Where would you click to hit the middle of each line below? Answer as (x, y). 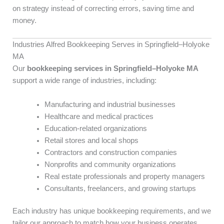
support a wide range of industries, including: (84, 81)
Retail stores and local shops (91, 140)
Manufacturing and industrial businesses (110, 104)
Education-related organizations (95, 128)
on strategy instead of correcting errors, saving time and (103, 8)
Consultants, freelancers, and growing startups (120, 188)
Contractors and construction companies (110, 152)
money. (24, 20)
